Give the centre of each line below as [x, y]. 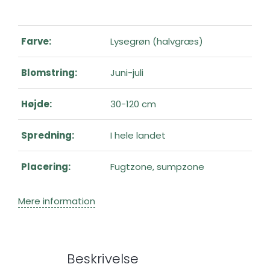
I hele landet [138, 135]
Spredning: [48, 135]
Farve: [36, 41]
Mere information [57, 201]
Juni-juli [127, 72]
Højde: [36, 104]
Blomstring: [49, 72]
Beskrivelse [102, 259]
